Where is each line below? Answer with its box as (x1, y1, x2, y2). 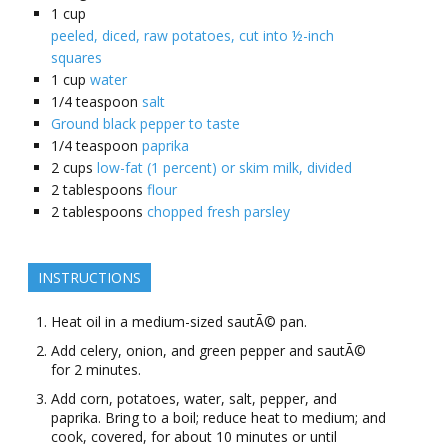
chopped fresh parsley (147, 202, 290, 222)
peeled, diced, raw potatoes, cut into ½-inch (51, 26, 334, 46)
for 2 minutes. (51, 360, 141, 380)
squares (51, 48, 102, 68)
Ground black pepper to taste (51, 114, 240, 134)
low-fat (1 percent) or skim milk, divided (97, 158, 352, 178)
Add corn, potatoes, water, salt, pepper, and (51, 389, 337, 409)
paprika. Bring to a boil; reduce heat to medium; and (51, 408, 386, 428)
